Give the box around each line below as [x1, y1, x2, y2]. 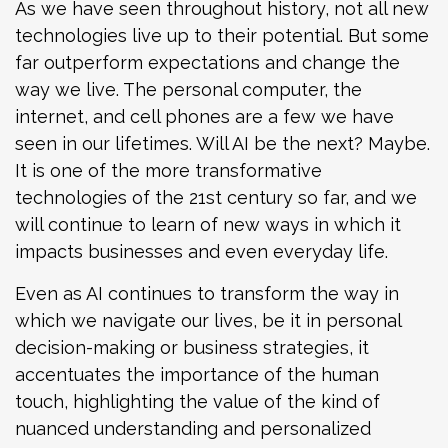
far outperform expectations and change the [15, 52, 400, 74]
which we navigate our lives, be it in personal [15, 310, 401, 332]
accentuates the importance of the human [15, 364, 379, 386]
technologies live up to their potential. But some [15, 25, 429, 47]
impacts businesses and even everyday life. [15, 241, 388, 263]
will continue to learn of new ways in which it [15, 214, 401, 236]
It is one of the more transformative [15, 160, 322, 182]
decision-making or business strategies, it [15, 337, 369, 359]
